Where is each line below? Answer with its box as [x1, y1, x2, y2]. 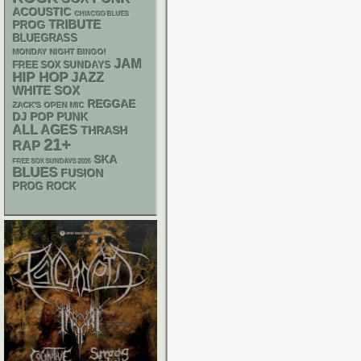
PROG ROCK [13, 181, 77, 193]
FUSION [61, 168, 104, 180]
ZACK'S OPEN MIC [13, 101, 85, 110]
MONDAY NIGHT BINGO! [13, 48, 106, 56]
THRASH [81, 124, 128, 137]
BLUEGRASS [13, 32, 78, 44]
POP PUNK [31, 110, 89, 123]
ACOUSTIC [13, 6, 72, 19]
